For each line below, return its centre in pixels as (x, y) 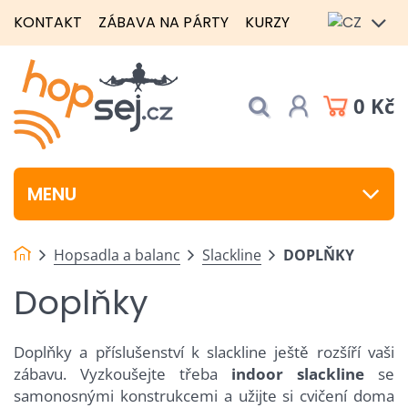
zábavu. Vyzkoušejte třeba (122, 374)
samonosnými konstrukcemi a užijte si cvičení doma (204, 396)
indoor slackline (298, 374)
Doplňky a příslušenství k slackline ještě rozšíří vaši (204, 352)
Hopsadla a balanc (117, 255)
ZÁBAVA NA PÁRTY (163, 22)
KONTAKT (48, 22)
